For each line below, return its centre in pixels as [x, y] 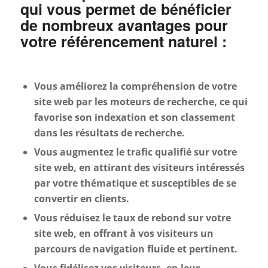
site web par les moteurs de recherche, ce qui [141, 102]
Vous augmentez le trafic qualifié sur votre [135, 152]
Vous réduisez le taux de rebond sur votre [132, 218]
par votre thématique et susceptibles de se [135, 183]
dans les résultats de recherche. [109, 133]
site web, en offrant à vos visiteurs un [124, 234]
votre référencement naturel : [123, 42]
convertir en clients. [81, 199]
